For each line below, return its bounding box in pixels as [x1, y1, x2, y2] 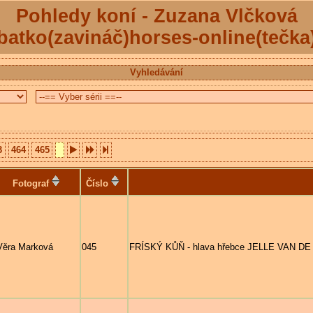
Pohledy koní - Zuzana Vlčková [15, 6, 298, 27]
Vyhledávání [130, 66, 183, 78]
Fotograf [13, 177, 49, 189]
